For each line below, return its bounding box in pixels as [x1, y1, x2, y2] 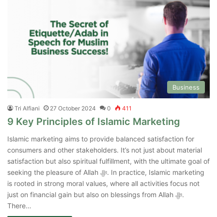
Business [172, 83, 200, 91]
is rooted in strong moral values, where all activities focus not [7, 179, 200, 187]
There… [7, 201, 31, 210]
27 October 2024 [50, 104, 96, 112]
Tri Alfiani [15, 104, 40, 112]
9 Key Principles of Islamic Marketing [7, 115, 180, 127]
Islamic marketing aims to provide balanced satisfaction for [7, 134, 194, 143]
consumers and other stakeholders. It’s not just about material [7, 145, 202, 154]
